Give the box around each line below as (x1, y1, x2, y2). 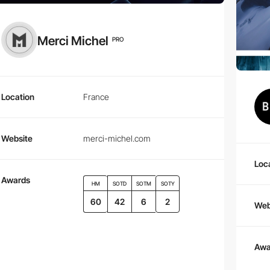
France (83, 92, 109, 102)
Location (1, 92, 34, 102)
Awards (1, 175, 30, 186)
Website (1, 133, 33, 144)
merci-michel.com (83, 133, 151, 144)
